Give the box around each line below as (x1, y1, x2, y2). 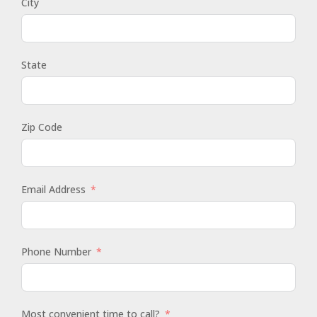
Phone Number (21, 244, 91, 258)
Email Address (21, 182, 86, 196)
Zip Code (21, 120, 62, 134)
